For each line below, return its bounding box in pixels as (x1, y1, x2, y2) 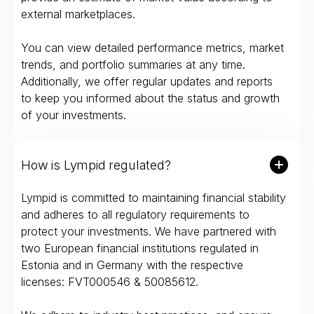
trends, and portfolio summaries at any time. (21, 57, 245, 72)
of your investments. (21, 108, 126, 123)
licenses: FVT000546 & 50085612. (21, 275, 198, 289)
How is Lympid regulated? (21, 157, 171, 172)
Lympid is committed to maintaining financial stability (21, 191, 286, 205)
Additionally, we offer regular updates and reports (21, 74, 273, 89)
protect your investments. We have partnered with (21, 224, 276, 239)
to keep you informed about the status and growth (21, 91, 280, 106)
